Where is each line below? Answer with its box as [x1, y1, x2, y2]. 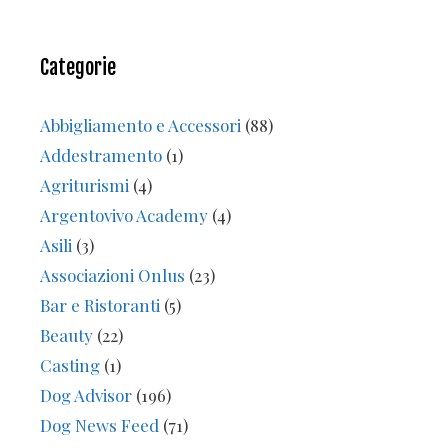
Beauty [40, 323, 93, 346]
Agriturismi [40, 173, 129, 196]
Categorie [40, 54, 116, 80]
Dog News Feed [40, 413, 159, 436]
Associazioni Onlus [40, 263, 185, 286]
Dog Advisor [40, 383, 132, 406]
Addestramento [40, 143, 162, 166]
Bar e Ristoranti [40, 293, 160, 316]
